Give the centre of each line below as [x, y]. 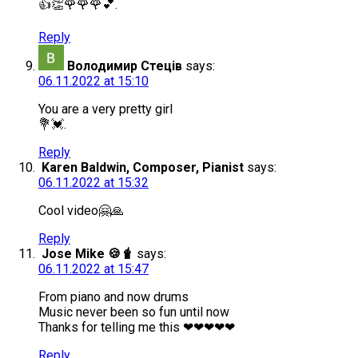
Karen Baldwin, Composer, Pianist [143, 168]
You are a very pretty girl [105, 109]
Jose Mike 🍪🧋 [88, 254]
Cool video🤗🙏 [81, 211]
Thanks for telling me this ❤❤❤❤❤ [137, 328]
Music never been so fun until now [134, 312]
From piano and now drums [113, 297]
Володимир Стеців [125, 66]
